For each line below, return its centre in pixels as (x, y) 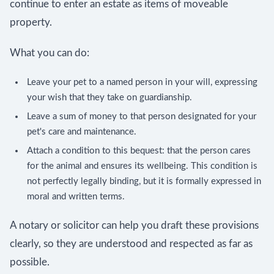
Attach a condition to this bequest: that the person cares (139, 151)
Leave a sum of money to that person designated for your (142, 117)
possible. (30, 262)
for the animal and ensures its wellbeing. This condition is (142, 166)
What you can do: (50, 53)
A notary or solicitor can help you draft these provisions (134, 225)
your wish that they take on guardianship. (109, 98)
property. (31, 22)
